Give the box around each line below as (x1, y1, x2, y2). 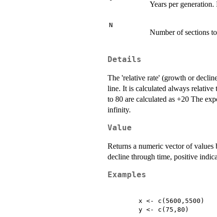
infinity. (108, 105, 131, 114)
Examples (108, 170, 146, 179)
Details (108, 55, 141, 64)
